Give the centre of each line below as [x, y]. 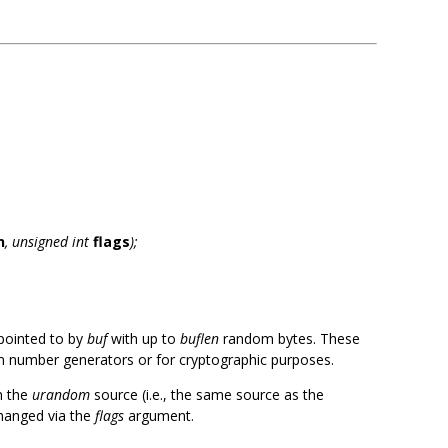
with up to [143, 338]
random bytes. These [289, 338]
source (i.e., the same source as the [207, 394]
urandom [61, 394]
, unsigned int [49, 241]
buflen [199, 338]
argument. [159, 415]
